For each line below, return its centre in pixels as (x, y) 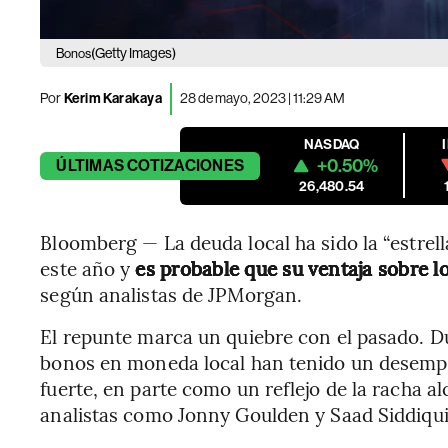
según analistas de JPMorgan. (171, 293)
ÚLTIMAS (90, 165)
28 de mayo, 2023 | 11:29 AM (262, 98)
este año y (88, 267)
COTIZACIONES (186, 165)
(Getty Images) (134, 52)
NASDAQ (332, 144)
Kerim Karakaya (111, 99)
